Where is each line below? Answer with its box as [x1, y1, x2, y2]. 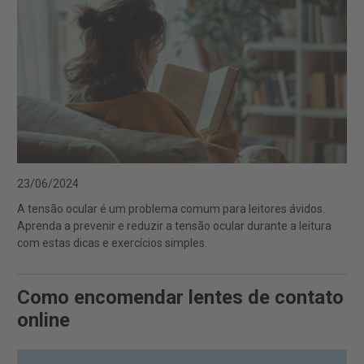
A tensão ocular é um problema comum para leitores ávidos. [17, 202, 325, 216]
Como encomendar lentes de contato [17, 286, 344, 310]
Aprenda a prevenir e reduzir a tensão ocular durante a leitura [17, 219, 331, 233]
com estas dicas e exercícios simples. [17, 236, 207, 250]
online [17, 309, 70, 332]
